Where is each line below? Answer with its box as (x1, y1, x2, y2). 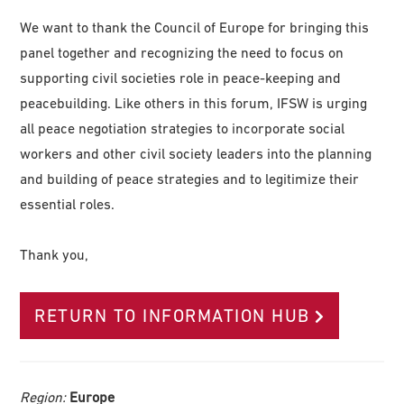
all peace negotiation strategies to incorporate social (20, 120, 345, 137)
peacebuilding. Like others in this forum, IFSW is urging (20, 95, 368, 112)
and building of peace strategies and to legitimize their (20, 170, 360, 188)
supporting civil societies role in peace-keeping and (20, 69, 342, 87)
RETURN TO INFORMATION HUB (34, 306, 310, 326)
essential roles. (20, 196, 115, 213)
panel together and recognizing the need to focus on (20, 44, 344, 61)
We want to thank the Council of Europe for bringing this (20, 19, 370, 36)
